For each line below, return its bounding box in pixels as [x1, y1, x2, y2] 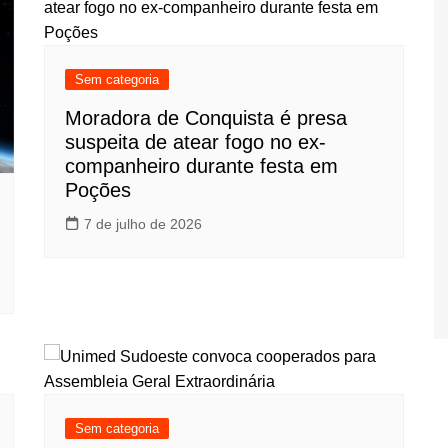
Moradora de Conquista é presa [65, 107, 347, 129]
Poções [65, 179, 131, 201]
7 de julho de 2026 [84, 216, 202, 232]
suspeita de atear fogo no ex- [65, 131, 326, 153]
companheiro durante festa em [65, 155, 338, 177]
